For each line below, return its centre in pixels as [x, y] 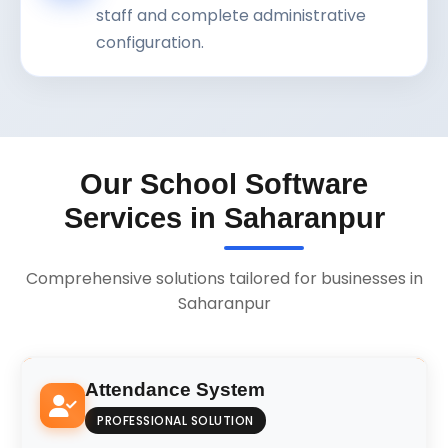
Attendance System [175, 389]
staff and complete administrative [231, 15]
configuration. [150, 42]
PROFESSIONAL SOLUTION [175, 420]
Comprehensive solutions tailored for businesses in [224, 278]
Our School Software [224, 183]
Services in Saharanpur [224, 217]
